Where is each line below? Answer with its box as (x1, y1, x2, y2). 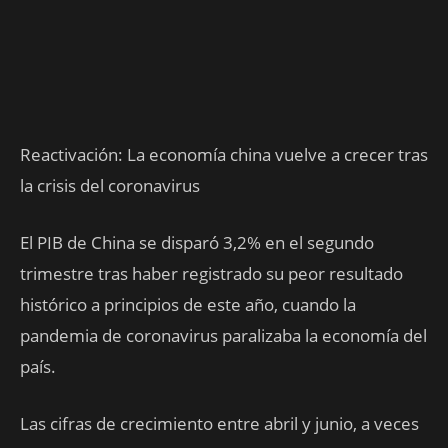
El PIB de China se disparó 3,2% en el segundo (20, 231, 374, 254)
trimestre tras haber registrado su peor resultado (20, 262, 403, 285)
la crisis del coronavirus (20, 174, 200, 197)
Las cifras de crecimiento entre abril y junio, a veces (20, 412, 419, 435)
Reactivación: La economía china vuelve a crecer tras (20, 143, 428, 166)
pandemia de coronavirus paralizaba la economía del (20, 324, 427, 347)
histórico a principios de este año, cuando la (20, 293, 356, 316)
